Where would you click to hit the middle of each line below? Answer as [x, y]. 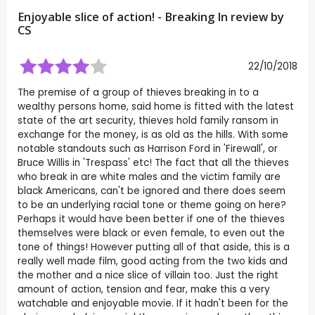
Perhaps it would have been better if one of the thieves [151, 219]
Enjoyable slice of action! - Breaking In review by [151, 17]
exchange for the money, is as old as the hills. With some [153, 135]
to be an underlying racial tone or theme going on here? [152, 205]
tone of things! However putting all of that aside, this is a [154, 247]
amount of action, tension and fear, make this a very [144, 290]
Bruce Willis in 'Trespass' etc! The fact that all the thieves [153, 163]
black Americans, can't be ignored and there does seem [152, 191]
